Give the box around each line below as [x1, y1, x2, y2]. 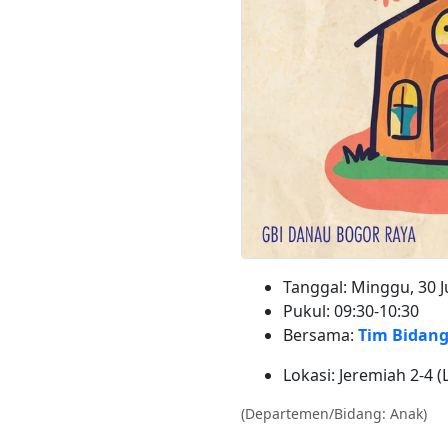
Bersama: [282, 323, 358, 346]
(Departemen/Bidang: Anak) [241, 403, 427, 423]
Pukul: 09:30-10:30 [282, 299, 419, 322]
